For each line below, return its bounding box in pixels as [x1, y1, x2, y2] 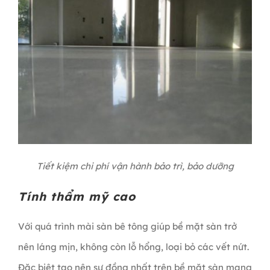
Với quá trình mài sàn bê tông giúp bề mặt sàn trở [17, 220, 237, 232]
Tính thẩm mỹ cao [17, 189, 136, 204]
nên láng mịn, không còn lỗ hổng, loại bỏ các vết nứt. [17, 240, 249, 253]
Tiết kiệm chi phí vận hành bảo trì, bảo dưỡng [36, 160, 234, 172]
